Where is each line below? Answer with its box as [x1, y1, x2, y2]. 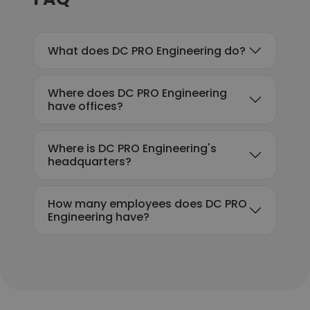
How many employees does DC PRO [48, 196, 247, 212]
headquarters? [48, 154, 131, 170]
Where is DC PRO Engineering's [48, 140, 217, 156]
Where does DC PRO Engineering [48, 85, 227, 101]
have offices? [48, 98, 123, 114]
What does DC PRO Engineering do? [48, 42, 246, 59]
